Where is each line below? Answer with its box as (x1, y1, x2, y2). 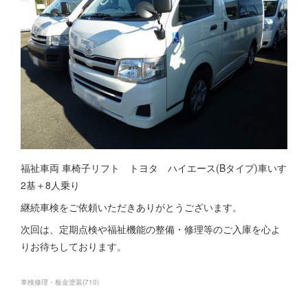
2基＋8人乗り (21, 178, 80, 192)
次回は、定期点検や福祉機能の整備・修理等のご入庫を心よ (21, 222, 280, 236)
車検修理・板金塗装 (21, 277, 82, 287)
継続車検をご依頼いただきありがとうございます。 (21, 200, 242, 214)
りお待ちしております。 (21, 239, 126, 253)
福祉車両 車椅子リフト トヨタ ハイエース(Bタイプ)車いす (21, 161, 287, 175)
